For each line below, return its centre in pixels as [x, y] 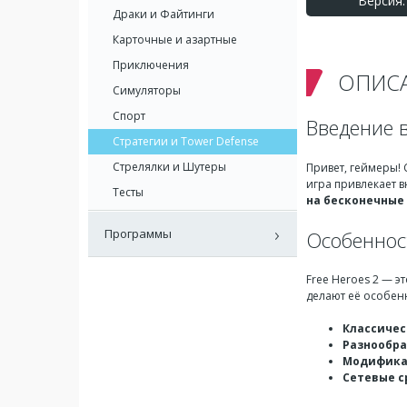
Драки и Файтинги [164, 14]
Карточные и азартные [175, 40]
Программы [138, 233]
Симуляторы [147, 90]
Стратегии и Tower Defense [186, 141]
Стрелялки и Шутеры [169, 167]
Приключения [151, 65]
